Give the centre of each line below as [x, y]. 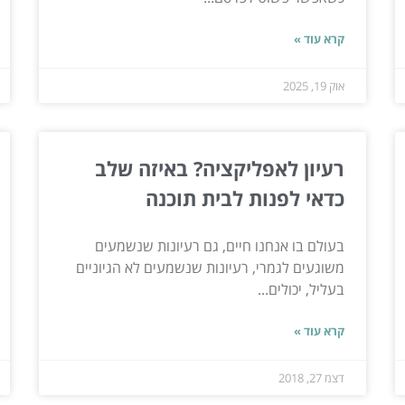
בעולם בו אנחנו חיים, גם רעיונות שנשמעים [220, 245]
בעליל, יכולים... [301, 289]
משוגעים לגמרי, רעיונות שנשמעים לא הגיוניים [211, 267]
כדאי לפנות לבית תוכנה [245, 198]
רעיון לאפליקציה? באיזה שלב [220, 168]
